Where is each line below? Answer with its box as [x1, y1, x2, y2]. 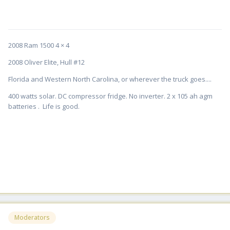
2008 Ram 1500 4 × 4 [8, 40, 69, 50]
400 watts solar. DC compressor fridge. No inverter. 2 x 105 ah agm [8, 91, 213, 101]
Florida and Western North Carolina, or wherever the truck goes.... [8, 74, 212, 84]
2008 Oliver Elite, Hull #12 [8, 57, 85, 67]
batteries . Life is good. [8, 101, 80, 111]
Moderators [14, 213, 50, 222]
